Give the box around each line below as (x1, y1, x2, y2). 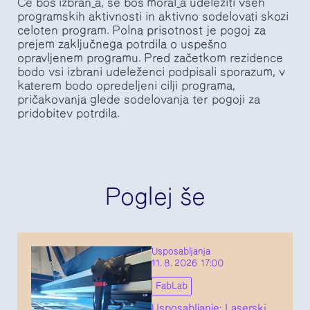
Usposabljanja (152, 246, 210, 256)
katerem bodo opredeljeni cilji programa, (17, 79, 235, 92)
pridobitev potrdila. (17, 107, 120, 120)
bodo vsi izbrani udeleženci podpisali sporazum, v (17, 65, 285, 78)
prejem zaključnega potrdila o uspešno (17, 37, 227, 51)
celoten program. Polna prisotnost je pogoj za (17, 24, 266, 37)
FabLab (156, 281, 188, 291)
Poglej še (104, 184, 206, 210)
